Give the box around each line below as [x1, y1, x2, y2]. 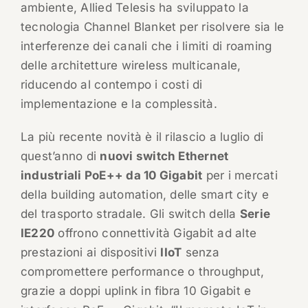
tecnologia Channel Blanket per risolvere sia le [20, 20, 285, 34]
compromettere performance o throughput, [20, 265, 265, 279]
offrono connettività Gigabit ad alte [54, 226, 257, 241]
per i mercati [202, 168, 278, 183]
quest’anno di [20, 149, 100, 164]
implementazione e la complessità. [20, 97, 217, 111]
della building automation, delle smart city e [20, 188, 269, 202]
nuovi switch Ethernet [100, 149, 229, 164]
